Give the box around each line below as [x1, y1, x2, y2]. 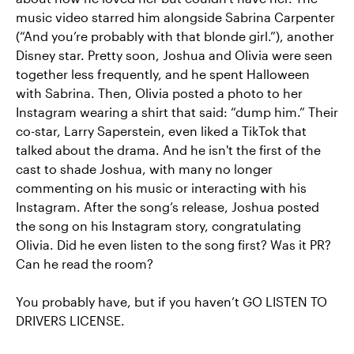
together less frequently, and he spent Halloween [16, 66, 310, 82]
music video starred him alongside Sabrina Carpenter [16, 9, 335, 25]
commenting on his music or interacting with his [16, 180, 307, 196]
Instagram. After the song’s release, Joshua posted [16, 199, 319, 215]
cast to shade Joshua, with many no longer [16, 161, 273, 177]
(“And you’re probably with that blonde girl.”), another [16, 28, 334, 44]
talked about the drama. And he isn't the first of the [16, 142, 321, 158]
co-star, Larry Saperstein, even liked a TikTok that [16, 123, 307, 139]
